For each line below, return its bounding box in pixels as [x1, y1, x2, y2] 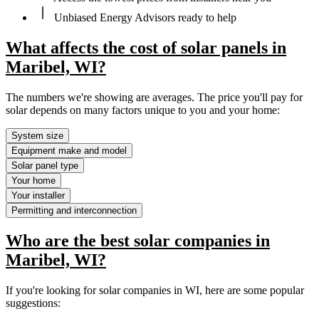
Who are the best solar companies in [6, 231, 270, 251]
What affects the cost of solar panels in [6, 38, 286, 57]
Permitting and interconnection [11, 204, 137, 216]
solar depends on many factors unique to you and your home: [6, 103, 280, 116]
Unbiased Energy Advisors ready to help [51, 11, 236, 23]
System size [11, 130, 63, 141]
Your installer [11, 189, 65, 201]
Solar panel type [11, 159, 78, 171]
